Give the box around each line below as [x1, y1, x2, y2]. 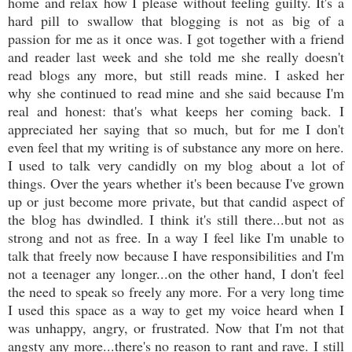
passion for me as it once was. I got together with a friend [8, 29, 344, 49]
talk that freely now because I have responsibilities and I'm [8, 246, 344, 266]
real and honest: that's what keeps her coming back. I [8, 101, 344, 121]
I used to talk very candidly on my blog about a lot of [8, 156, 344, 175]
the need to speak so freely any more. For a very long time [8, 282, 344, 302]
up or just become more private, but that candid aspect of [8, 192, 344, 211]
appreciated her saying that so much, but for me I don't [8, 119, 344, 139]
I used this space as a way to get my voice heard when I [8, 300, 344, 320]
